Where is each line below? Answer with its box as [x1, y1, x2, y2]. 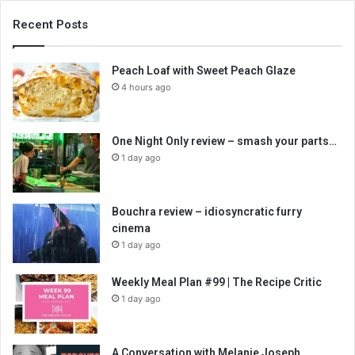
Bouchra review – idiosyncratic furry [112, 205, 302, 219]
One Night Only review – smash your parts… [112, 135, 337, 148]
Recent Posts [13, 17, 88, 32]
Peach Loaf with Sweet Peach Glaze [112, 64, 296, 78]
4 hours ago [121, 82, 171, 94]
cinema [112, 222, 151, 235]
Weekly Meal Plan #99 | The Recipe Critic [112, 276, 322, 289]
